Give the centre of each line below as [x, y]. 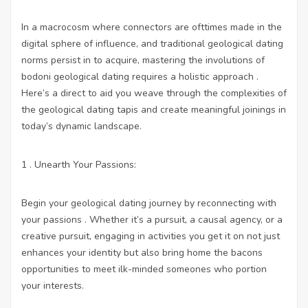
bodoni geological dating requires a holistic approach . [140, 76]
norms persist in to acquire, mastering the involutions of [143, 60]
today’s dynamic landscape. [81, 126]
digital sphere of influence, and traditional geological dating [152, 43]
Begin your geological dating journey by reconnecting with [149, 203]
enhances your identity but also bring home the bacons [142, 252]
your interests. [53, 285]
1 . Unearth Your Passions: [79, 164]
